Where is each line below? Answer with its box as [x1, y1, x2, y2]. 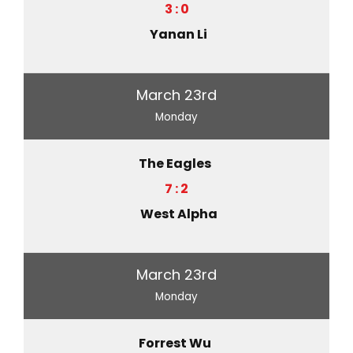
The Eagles [138, 154, 211, 173]
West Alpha [139, 204, 217, 223]
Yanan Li [150, 24, 207, 43]
